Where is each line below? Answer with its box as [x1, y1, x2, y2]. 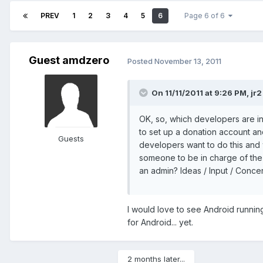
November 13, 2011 [154, 56, 221, 66]
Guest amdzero [28, 54, 109, 67]
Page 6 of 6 [184, 11, 228, 21]
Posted [127, 56, 154, 66]
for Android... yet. [127, 217, 193, 228]
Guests [58, 134, 84, 144]
